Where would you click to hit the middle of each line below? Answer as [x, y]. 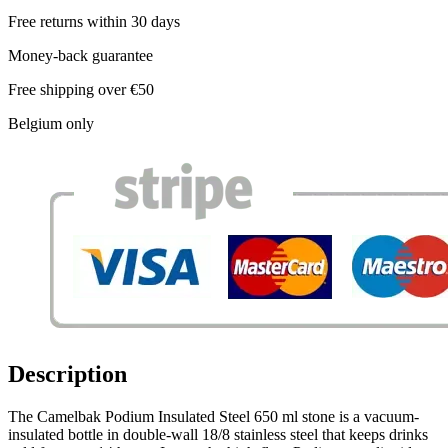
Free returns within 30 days [94, 21]
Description [67, 373]
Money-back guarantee [80, 55]
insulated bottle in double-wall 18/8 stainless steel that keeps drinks [218, 434]
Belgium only [51, 123]
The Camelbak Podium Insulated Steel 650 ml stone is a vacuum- [213, 416]
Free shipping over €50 [81, 89]
